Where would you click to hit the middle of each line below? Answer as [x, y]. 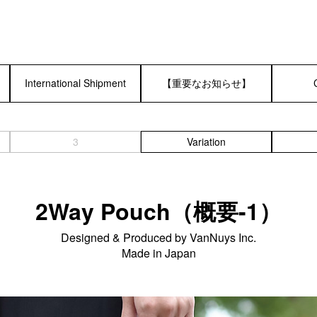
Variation [206, 141]
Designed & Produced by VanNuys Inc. [158, 237]
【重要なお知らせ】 [206, 83]
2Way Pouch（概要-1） [158, 211]
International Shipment [75, 83]
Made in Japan [158, 253]
